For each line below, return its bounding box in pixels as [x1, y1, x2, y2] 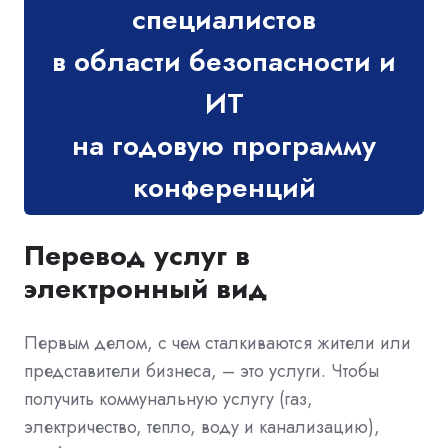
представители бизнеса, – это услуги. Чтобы [24, 357, 379, 384]
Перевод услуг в [24, 234, 250, 276]
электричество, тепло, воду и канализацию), [24, 413, 380, 440]
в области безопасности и [52, 40, 396, 82]
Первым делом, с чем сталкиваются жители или [24, 329, 411, 356]
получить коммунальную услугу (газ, [24, 385, 313, 412]
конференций [132, 166, 316, 208]
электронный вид [24, 267, 268, 309]
